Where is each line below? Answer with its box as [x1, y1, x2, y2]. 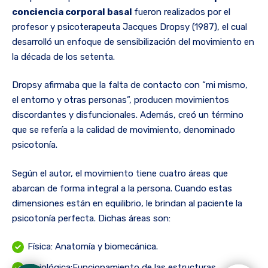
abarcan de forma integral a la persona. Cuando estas [12, 182, 232, 194]
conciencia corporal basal [12, 6, 134, 17]
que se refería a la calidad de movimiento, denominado [12, 124, 235, 136]
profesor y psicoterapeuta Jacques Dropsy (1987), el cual [12, 21, 247, 32]
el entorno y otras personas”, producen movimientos [12, 95, 229, 106]
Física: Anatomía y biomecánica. [28, 241, 158, 252]
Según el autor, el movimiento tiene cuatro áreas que [12, 167, 228, 179]
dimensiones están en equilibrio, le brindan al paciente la [12, 197, 242, 209]
